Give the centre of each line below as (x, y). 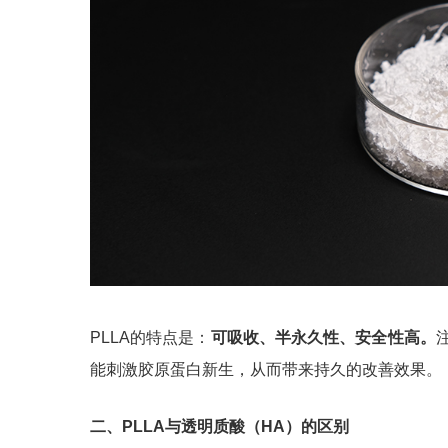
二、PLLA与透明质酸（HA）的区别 (219, 427)
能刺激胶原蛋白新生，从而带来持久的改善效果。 (266, 370)
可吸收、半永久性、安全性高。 (323, 338)
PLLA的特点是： (150, 338)
